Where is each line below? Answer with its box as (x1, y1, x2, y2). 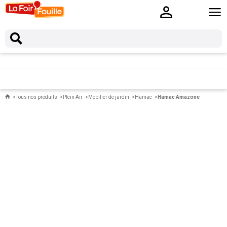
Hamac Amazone (158, 94, 200, 100)
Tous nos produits (16, 94, 57, 100)
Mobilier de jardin (88, 94, 129, 100)
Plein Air (63, 94, 83, 100)
